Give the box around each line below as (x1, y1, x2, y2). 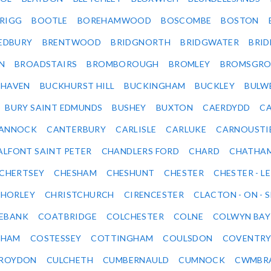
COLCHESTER (106, 211, 165, 222)
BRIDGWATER (180, 37, 240, 48)
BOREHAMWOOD (77, 15, 152, 26)
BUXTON (155, 102, 194, 113)
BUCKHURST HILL (39, 80, 115, 91)
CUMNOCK (178, 255, 226, 266)
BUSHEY (112, 102, 146, 113)
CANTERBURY (47, 124, 106, 135)
